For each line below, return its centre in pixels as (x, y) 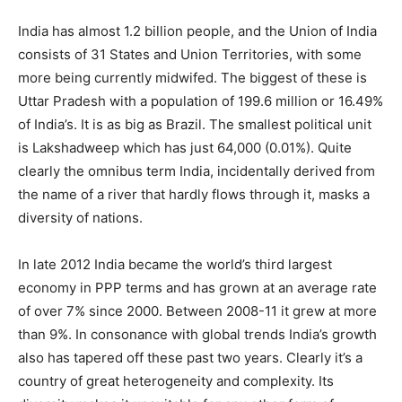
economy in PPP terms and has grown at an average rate (197, 287)
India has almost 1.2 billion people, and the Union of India (197, 31)
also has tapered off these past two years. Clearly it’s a (190, 357)
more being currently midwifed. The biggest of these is (192, 77)
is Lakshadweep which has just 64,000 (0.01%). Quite (185, 147)
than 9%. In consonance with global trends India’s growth (197, 334)
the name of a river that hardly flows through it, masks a (194, 194)
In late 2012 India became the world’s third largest (175, 264)
